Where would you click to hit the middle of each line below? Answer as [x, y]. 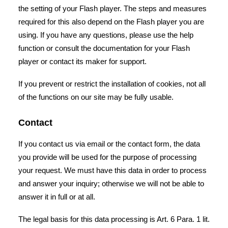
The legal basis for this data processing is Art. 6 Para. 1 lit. [114, 219]
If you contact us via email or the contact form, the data [109, 144]
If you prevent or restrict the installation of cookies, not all [112, 84]
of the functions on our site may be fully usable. [96, 97]
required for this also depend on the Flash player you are [111, 22]
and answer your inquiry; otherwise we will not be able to [111, 183]
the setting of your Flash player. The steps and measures [112, 8]
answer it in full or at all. [57, 197]
